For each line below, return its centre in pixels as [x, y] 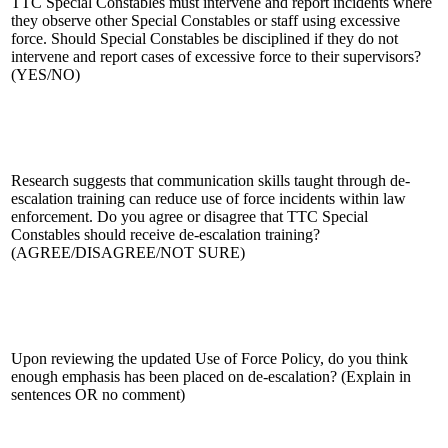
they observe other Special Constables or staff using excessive [205, 20]
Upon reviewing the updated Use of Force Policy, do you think [209, 358]
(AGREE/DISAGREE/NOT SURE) [128, 252]
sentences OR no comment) [98, 394]
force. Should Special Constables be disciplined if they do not [204, 38]
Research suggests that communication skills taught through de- [210, 180]
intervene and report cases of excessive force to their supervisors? [216, 56]
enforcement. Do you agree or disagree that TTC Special [189, 216]
